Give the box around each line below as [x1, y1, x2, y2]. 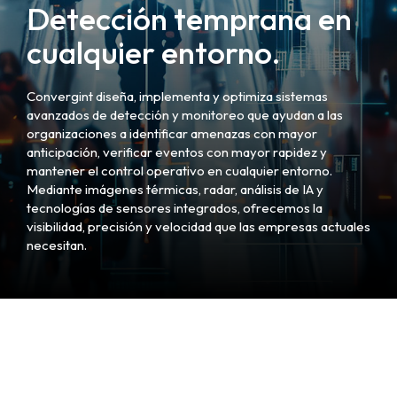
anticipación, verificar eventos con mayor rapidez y [27, 144, 327, 160]
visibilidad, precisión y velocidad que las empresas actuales [27, 218, 370, 235]
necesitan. [27, 237, 87, 253]
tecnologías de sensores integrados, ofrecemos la [27, 199, 323, 216]
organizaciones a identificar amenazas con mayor [27, 125, 317, 142]
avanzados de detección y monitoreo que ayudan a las [27, 106, 343, 123]
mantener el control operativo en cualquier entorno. [27, 162, 332, 179]
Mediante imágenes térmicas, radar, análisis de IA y [27, 181, 323, 198]
